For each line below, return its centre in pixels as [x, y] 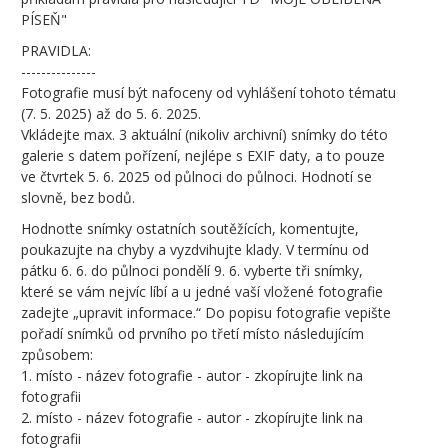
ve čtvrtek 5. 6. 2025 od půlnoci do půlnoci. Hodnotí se [196, 176]
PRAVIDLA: [56, 50]
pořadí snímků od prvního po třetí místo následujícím [192, 333]
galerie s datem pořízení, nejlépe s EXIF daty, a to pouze [203, 155]
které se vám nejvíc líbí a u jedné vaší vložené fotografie [202, 291]
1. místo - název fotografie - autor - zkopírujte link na [192, 375]
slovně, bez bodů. [78, 197]
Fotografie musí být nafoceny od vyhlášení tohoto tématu [208, 92]
